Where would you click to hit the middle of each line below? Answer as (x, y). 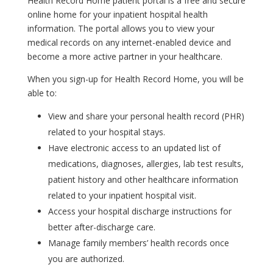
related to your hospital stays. (106, 132)
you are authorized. (86, 259)
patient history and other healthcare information (143, 179)
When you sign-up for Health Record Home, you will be (135, 79)
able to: (42, 93)
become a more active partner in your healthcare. (125, 56)
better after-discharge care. (101, 227)
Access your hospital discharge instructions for (140, 211)
